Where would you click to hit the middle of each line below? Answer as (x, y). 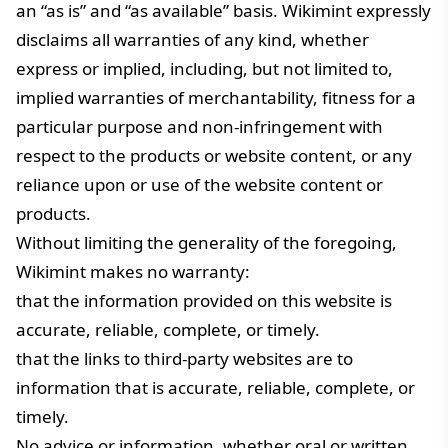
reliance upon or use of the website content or (199, 184)
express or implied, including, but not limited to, (204, 68)
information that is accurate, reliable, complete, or (215, 387)
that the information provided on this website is (204, 300)
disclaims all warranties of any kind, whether (192, 39)
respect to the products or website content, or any (214, 155)
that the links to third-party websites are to (184, 358)
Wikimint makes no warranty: (133, 271)
